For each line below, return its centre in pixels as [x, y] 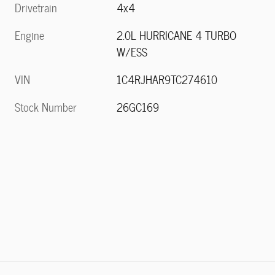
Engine [29, 36]
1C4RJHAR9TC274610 [167, 80]
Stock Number [46, 107]
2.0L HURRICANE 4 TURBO [177, 36]
